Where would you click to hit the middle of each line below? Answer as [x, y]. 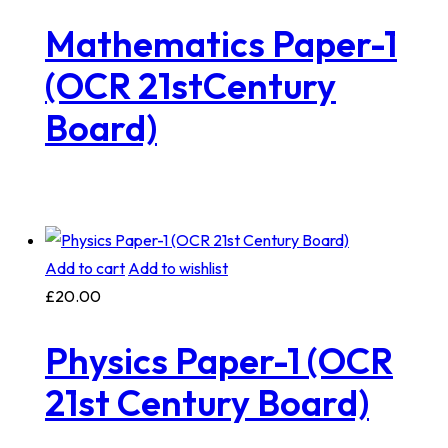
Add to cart [84, 268]
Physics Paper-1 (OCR [218, 361]
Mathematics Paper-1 [220, 43]
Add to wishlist [177, 268]
